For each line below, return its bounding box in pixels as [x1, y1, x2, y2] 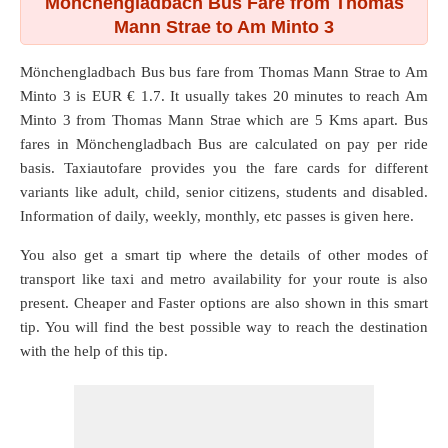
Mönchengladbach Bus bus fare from [20, 64, 259, 80]
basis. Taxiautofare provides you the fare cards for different [20, 160, 428, 176]
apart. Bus [363, 112, 429, 128]
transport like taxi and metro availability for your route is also [20, 271, 428, 287]
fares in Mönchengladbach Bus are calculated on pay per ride [20, 136, 428, 152]
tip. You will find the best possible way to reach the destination [20, 319, 428, 335]
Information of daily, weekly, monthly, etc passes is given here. [20, 208, 414, 224]
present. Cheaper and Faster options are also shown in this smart [20, 295, 428, 311]
